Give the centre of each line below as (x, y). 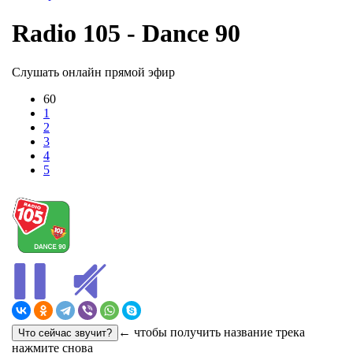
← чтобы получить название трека (212, 332)
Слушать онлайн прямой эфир (93, 72)
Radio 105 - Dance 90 (126, 33)
